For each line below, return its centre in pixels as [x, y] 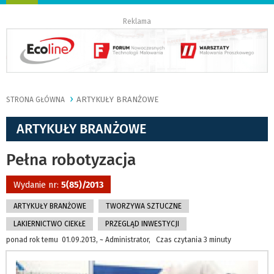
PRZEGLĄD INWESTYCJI [142, 224]
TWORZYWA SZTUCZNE [144, 206]
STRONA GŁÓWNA [35, 100]
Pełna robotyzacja [71, 160]
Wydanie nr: [37, 185]
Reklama [137, 21]
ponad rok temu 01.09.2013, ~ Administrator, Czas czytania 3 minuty [119, 240]
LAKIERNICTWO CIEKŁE [50, 224]
